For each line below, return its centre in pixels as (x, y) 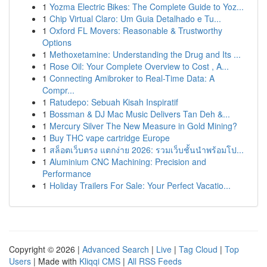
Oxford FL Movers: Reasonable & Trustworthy (136, 30)
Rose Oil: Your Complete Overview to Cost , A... (139, 66)
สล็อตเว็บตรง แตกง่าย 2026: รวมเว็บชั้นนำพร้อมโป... (147, 150)
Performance (67, 173)
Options (57, 42)
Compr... (58, 90)
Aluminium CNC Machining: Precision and (128, 162)
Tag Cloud (198, 249)
